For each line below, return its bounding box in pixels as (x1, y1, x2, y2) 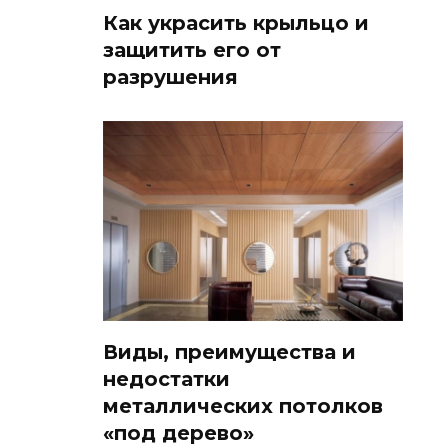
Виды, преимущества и (103, 340, 356, 365)
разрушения (103, 64, 238, 89)
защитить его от (103, 37, 281, 62)
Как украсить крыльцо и (103, 10, 369, 35)
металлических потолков (103, 394, 383, 419)
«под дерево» (103, 421, 254, 446)
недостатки (103, 367, 230, 392)
